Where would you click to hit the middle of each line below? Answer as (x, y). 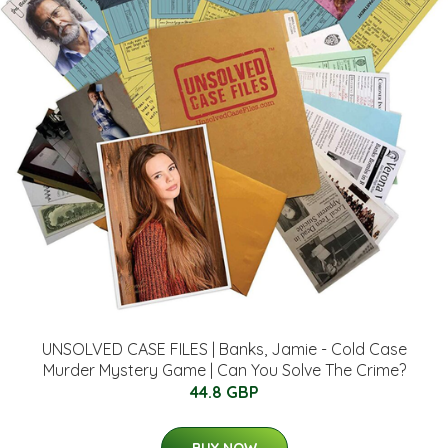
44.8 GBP (224, 391)
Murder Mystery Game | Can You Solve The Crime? (224, 369)
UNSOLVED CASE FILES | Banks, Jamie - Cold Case (224, 348)
